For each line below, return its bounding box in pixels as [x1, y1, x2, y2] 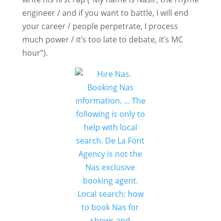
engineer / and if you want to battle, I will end [22, 7, 188, 18]
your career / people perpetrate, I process [22, 21, 178, 32]
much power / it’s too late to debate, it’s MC [22, 34, 183, 45]
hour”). [22, 47, 48, 58]
